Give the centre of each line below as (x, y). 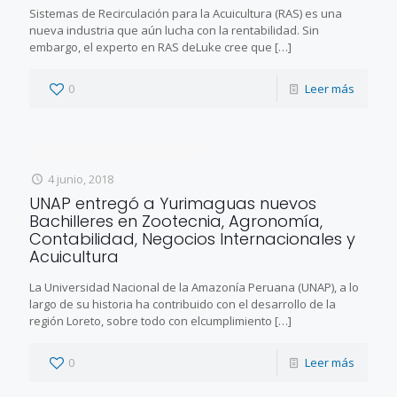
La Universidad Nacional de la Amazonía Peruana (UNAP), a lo (194, 287)
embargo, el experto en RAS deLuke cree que (151, 47)
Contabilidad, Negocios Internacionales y (192, 238)
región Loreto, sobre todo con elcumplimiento (151, 320)
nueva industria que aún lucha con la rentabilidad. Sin (174, 30)
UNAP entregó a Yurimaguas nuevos (173, 203)
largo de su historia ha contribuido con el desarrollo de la (183, 304)
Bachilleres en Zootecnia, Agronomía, (176, 221)
